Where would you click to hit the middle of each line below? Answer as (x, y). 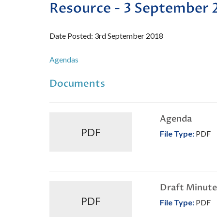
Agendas (64, 60)
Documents (77, 84)
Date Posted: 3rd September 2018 (106, 36)
